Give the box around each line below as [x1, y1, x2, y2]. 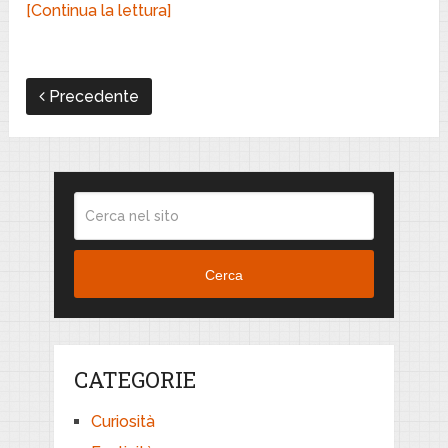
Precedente [45, 86, 140, 106]
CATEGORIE [73, 365, 196, 395]
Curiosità [90, 412, 155, 432]
